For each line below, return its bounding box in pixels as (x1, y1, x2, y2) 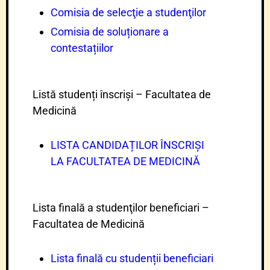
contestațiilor (51, 42, 113, 54)
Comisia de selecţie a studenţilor (51, 6, 206, 19)
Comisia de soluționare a (51, 25, 169, 38)
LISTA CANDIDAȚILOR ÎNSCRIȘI (51, 139, 204, 151)
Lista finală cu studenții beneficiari (51, 252, 213, 265)
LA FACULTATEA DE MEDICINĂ (51, 155, 200, 168)
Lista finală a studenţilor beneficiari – (33, 201, 209, 214)
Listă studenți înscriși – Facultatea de (33, 88, 211, 101)
